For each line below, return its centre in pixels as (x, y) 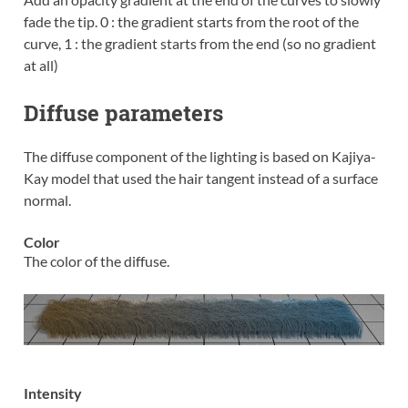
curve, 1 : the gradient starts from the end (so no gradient (199, 43)
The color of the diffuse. (96, 260)
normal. (47, 199)
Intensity (52, 393)
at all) (41, 65)
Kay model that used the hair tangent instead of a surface (200, 178)
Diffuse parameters (123, 112)
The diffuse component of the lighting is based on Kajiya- (199, 156)
